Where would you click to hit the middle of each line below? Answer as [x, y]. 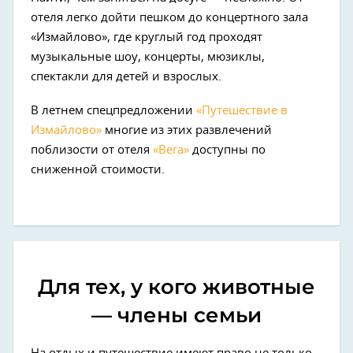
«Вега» [171, 150]
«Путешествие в [242, 111]
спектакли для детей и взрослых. [126, 77]
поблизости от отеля [92, 150]
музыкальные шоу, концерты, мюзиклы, [148, 58]
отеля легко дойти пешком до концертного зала [169, 18]
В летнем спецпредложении [113, 111]
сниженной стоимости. [98, 170]
